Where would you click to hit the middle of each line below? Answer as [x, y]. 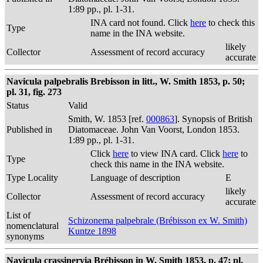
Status [18, 105]
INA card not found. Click [140, 23]
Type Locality [32, 178]
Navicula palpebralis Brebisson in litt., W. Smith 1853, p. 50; [126, 81]
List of [18, 215]
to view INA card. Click [176, 154]
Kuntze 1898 [92, 231]
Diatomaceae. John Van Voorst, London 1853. [154, 129]
